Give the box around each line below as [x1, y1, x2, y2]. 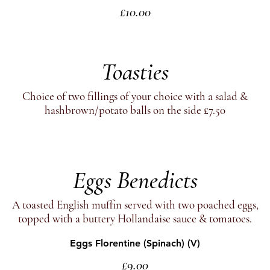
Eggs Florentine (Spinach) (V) [70, 237, 200, 249]
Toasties [101, 57, 169, 86]
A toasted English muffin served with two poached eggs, [11, 198, 259, 212]
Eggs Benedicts [72, 166, 198, 195]
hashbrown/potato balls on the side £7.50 [45, 103, 225, 117]
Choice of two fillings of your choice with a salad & [22, 89, 248, 103]
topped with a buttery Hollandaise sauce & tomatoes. [18, 212, 252, 225]
